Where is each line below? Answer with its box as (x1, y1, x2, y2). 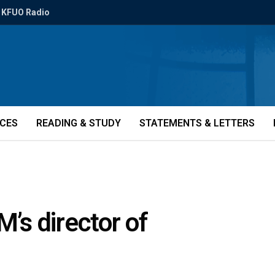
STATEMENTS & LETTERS (139, 117, 255, 129)
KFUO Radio (1, 7, 50, 17)
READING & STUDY (36, 117, 121, 129)
